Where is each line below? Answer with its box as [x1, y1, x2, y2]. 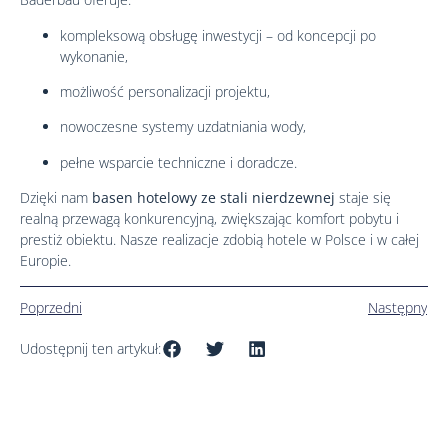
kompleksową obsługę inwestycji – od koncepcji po [60, 25, 376, 45]
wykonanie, [60, 46, 128, 66]
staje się [335, 188, 391, 208]
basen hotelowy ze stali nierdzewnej [92, 188, 335, 208]
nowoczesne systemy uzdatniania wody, [60, 117, 306, 137]
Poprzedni [20, 297, 82, 317]
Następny [368, 297, 427, 317]
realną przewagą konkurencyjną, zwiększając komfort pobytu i [20, 209, 399, 229]
